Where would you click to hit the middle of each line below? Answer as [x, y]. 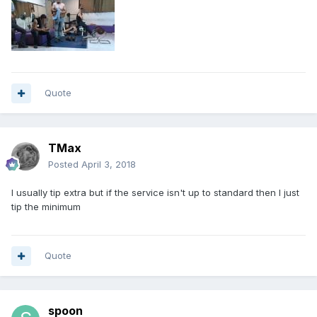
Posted [65, 164]
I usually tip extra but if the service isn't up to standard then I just [155, 192]
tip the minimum [46, 207]
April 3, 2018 [109, 164]
